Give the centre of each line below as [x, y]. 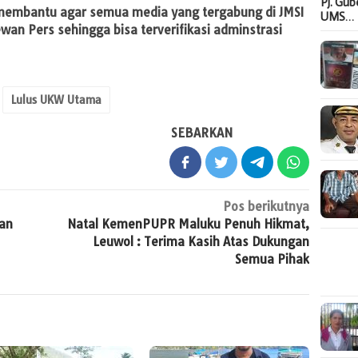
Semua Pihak [272, 260]
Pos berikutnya [267, 207]
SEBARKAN [202, 133]
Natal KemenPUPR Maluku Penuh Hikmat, [189, 225]
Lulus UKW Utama [56, 100]
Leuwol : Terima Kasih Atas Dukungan [201, 242]
